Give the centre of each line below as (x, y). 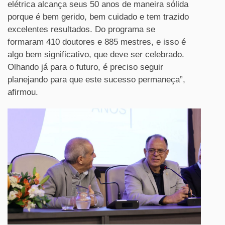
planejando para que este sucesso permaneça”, (96, 79)
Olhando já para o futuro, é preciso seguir (85, 67)
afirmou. (23, 92)
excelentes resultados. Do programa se (81, 29)
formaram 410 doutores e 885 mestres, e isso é (97, 42)
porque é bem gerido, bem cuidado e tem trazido (98, 17)
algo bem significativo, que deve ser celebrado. (96, 54)
